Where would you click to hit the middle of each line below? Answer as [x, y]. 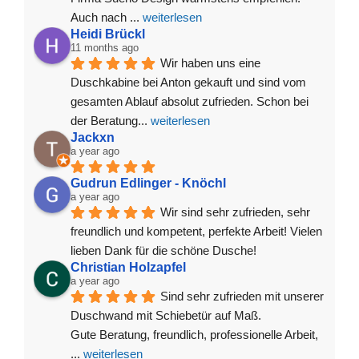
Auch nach [100, 18]
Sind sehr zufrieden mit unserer [242, 296]
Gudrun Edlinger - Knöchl [148, 184]
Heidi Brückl [107, 34]
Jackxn [92, 138]
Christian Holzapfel [128, 268]
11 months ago [104, 48]
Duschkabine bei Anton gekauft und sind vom [188, 83]
